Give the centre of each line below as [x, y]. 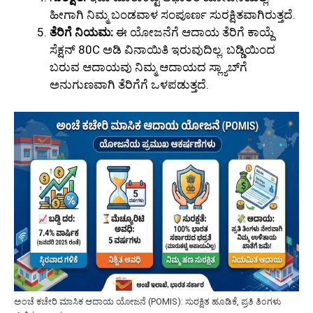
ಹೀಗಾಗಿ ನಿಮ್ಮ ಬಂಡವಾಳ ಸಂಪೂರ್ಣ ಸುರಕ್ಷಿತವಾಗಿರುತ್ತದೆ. [173, 15]
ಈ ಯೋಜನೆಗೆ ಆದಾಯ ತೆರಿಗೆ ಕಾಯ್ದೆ [194, 32]
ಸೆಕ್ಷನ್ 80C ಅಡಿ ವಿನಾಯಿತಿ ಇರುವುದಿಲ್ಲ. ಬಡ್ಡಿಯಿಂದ [162, 50]
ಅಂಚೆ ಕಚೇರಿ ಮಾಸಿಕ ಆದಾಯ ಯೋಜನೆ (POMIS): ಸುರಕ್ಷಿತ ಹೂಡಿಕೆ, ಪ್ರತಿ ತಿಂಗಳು [147, 301]
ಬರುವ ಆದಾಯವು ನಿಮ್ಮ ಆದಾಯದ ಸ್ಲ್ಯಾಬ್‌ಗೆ [148, 67]
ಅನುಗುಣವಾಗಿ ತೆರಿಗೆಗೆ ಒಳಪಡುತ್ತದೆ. [129, 85]
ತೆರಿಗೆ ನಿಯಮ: [81, 32]
